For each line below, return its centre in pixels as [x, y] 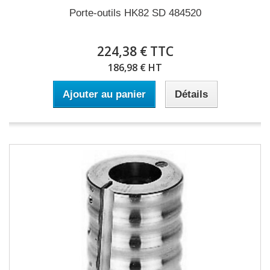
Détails [191, 94]
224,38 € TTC [135, 51]
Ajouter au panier [104, 94]
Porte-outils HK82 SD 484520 [135, 13]
